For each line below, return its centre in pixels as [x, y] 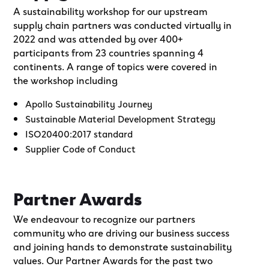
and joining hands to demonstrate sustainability [123, 246]
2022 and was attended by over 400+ [98, 38]
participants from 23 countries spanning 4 [109, 52]
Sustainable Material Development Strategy [121, 118]
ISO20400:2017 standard [79, 133]
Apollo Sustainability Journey [89, 103]
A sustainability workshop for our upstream [111, 10]
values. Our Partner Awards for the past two [113, 259]
